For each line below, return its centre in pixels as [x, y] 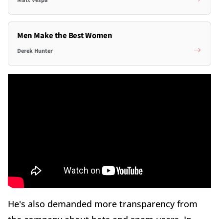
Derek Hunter [35, 51]
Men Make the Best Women [65, 35]
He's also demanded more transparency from [103, 204]
